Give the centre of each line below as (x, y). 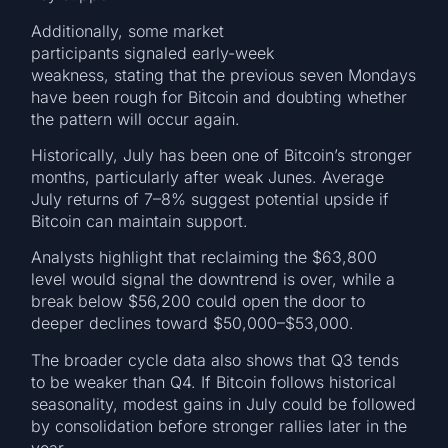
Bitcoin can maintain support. (142, 221)
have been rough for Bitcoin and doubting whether (219, 96)
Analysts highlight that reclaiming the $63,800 (204, 257)
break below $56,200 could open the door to (198, 301)
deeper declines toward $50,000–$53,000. (195, 323)
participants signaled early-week (153, 52)
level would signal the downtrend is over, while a (213, 279)
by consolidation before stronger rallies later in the (219, 425)
